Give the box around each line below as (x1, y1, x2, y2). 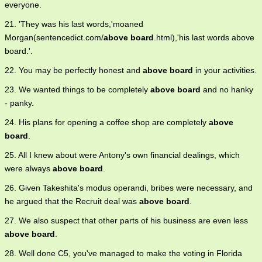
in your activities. (193, 65, 257, 75)
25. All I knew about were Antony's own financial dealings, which (5, 150, 240, 160)
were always (5, 164, 53, 173)
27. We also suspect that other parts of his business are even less (5, 216, 248, 225)
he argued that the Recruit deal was (5, 196, 139, 206)
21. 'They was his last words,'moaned (5, 19, 143, 29)
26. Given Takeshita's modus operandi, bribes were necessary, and (5, 183, 253, 192)
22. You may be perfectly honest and (5, 65, 143, 75)
